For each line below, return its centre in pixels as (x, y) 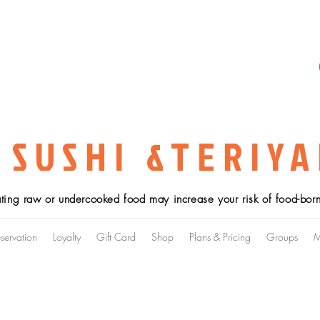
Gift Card (116, 236)
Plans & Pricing (220, 236)
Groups (282, 236)
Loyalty (67, 236)
